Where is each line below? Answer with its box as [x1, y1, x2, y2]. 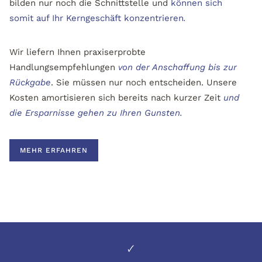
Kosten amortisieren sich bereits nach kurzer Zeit [9, 92, 220, 103]
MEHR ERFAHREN [19, 146, 88, 154]
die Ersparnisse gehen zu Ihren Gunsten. [9, 108, 182, 118]
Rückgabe [9, 77, 51, 88]
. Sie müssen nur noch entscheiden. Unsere [51, 77, 237, 88]
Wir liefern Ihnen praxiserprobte [9, 47, 146, 57]
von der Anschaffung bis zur [118, 62, 237, 73]
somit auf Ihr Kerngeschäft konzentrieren [9, 13, 184, 23]
